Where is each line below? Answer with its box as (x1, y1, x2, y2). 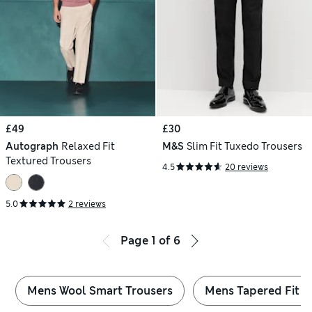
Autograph (6, 139, 58, 153)
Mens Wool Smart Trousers (27, 283, 173, 298)
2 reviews (68, 198, 106, 210)
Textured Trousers (6, 154, 91, 167)
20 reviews (225, 161, 268, 173)
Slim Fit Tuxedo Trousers (186, 139, 302, 153)
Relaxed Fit (61, 139, 115, 153)
